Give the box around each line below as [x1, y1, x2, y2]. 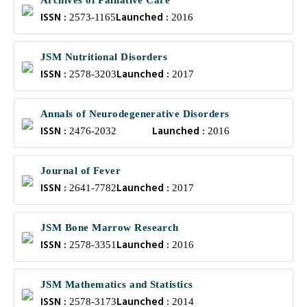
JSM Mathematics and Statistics [40, 279, 193, 290]
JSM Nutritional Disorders [40, 51, 168, 62]
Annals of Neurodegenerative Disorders [40, 108, 230, 119]
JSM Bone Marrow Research [40, 222, 179, 233]
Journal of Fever [40, 165, 121, 176]
